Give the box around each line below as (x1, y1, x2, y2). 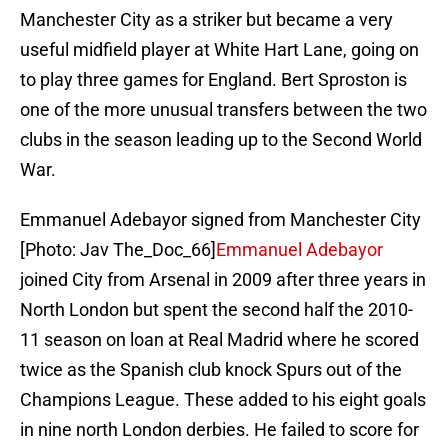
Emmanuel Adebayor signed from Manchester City (20, 209, 421, 231)
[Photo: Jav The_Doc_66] (20, 239, 216, 261)
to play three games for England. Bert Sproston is (20, 69, 407, 91)
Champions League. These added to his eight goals (20, 389, 426, 411)
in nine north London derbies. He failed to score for (20, 419, 419, 441)
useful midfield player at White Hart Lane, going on (20, 39, 419, 61)
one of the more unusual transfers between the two (20, 99, 427, 121)
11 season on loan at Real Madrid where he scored (20, 329, 419, 351)
